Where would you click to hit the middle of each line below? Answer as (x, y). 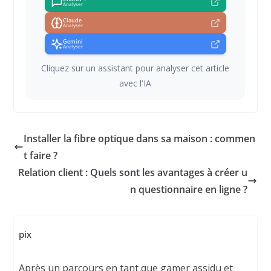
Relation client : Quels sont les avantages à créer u (133, 173)
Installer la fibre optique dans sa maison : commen (139, 139)
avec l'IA (135, 83)
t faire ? (40, 156)
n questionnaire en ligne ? (189, 190)
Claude (72, 21)
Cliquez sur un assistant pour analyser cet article (135, 68)
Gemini (73, 42)
